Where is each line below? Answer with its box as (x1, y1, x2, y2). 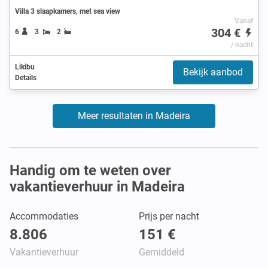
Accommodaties (10, 210, 78, 222)
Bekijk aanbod (183, 66, 243, 78)
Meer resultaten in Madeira (77, 109, 190, 121)
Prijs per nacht (139, 210, 199, 222)
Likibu (15, 62, 35, 71)
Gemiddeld (139, 246, 184, 258)
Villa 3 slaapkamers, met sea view (15, 7, 120, 16)
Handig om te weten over (10, 162, 171, 179)
